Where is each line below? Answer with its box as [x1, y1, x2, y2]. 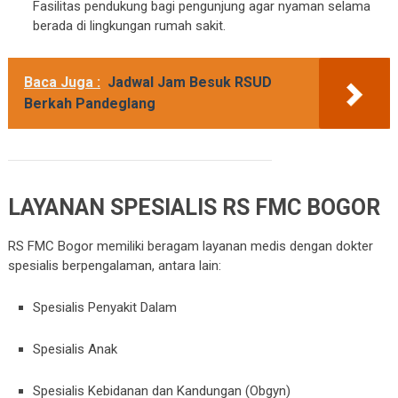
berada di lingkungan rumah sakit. [33, 18, 227, 34]
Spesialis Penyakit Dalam [33, 299, 178, 315]
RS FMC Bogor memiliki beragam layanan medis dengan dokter [7, 238, 373, 254]
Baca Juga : [23, 74, 100, 91]
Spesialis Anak [33, 341, 118, 357]
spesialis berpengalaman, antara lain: [7, 258, 221, 274]
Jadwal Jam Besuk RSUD [107, 74, 272, 91]
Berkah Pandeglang [23, 95, 155, 112]
